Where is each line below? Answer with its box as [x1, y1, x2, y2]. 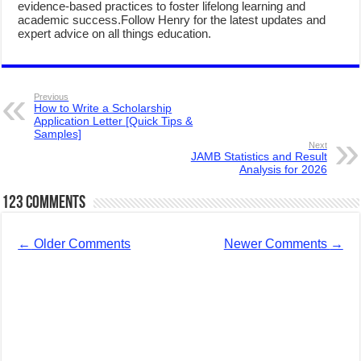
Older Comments [31, 236, 131, 251]
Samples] [34, 127, 82, 140]
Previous [34, 91, 69, 102]
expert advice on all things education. [18, 26, 212, 40]
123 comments [2, 193, 86, 213]
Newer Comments [223, 236, 330, 251]
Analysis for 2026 [239, 162, 327, 176]
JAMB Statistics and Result [190, 149, 327, 163]
